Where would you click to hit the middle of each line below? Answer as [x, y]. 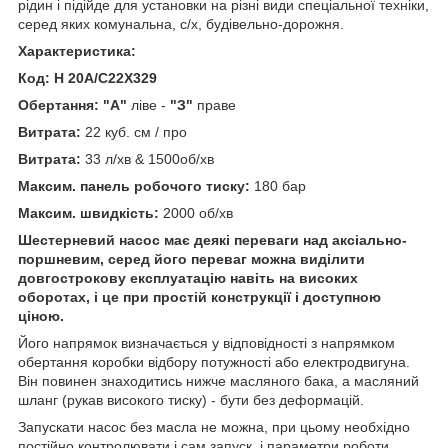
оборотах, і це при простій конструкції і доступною [199, 296]
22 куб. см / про [134, 131]
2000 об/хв [196, 212]
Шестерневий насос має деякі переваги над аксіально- [212, 239]
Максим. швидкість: [88, 212]
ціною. [41, 315]
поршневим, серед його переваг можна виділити [191, 258]
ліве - [150, 104]
